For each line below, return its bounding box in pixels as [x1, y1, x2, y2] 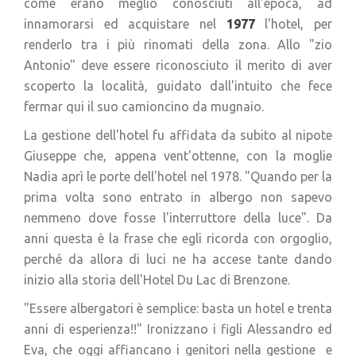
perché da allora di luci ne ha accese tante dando [24, 252, 332, 266]
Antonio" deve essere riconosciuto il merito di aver [24, 58, 332, 72]
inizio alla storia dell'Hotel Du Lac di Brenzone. [24, 273, 290, 287]
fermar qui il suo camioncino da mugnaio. [24, 99, 264, 114]
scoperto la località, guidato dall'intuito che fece [24, 79, 332, 93]
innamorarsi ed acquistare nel [24, 17, 226, 31]
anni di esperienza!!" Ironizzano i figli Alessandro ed [24, 322, 332, 336]
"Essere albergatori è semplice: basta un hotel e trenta [24, 301, 332, 315]
